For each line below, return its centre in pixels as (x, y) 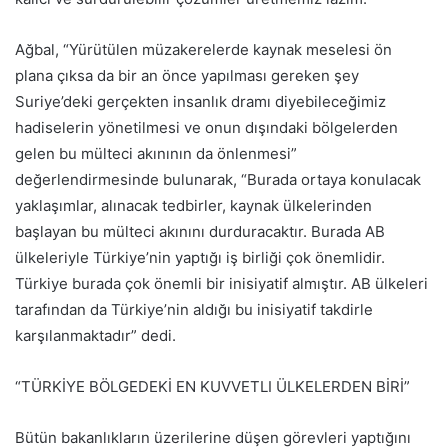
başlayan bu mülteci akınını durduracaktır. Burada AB (200, 231)
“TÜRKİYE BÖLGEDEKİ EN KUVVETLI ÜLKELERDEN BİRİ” (212, 386)
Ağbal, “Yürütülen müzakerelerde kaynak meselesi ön (203, 49)
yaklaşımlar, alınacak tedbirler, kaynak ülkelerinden (193, 205)
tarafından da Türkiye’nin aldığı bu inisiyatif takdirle (194, 309)
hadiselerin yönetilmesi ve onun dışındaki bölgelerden (206, 127)
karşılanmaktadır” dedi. (95, 335)
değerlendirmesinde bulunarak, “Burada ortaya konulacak (218, 179)
